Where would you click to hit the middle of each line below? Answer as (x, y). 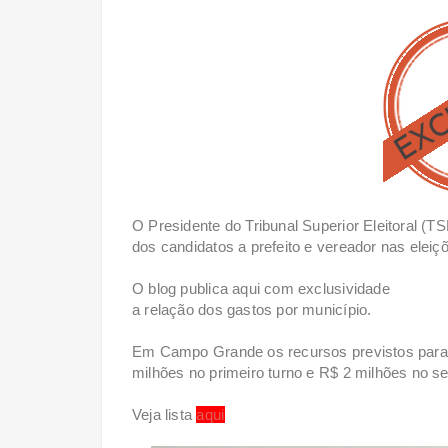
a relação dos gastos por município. (252, 309)
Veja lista (164, 414)
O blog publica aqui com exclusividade (261, 288)
